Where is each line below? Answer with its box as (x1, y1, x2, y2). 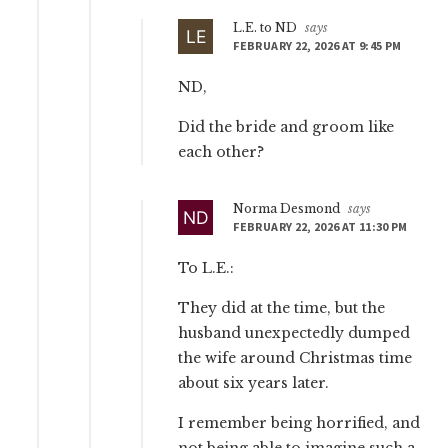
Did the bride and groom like (178, 118, 395, 137)
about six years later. (178, 374, 330, 393)
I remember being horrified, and (178, 414, 421, 433)
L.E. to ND (233, 20, 298, 36)
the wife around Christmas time (178, 349, 413, 368)
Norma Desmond (233, 201, 341, 217)
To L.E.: (178, 259, 235, 278)
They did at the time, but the (178, 299, 386, 318)
